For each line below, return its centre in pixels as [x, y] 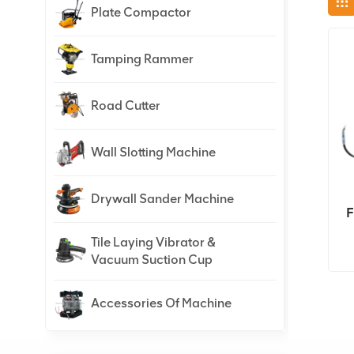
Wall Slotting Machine [153, 153]
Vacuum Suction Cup [152, 260]
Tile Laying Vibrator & [153, 243]
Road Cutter [126, 106]
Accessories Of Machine [161, 303]
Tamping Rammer [142, 59]
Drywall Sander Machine [162, 199]
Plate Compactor [141, 13]
